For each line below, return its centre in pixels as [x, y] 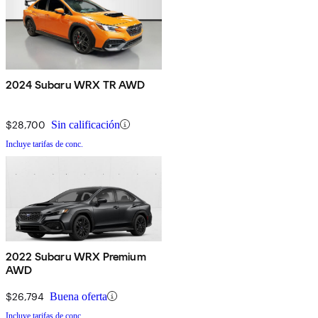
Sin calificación [86, 124]
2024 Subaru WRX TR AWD [76, 84]
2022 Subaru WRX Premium [76, 256]
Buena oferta [78, 296]
